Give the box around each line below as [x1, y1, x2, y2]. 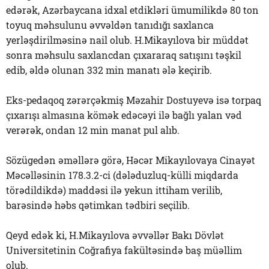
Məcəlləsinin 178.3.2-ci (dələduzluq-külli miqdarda [6, 168, 238, 181]
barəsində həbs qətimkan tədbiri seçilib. [6, 198, 190, 211]
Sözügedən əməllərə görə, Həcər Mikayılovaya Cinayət [6, 153, 255, 166]
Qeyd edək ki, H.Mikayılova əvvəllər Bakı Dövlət [6, 228, 224, 241]
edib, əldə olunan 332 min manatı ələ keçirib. [6, 63, 212, 76]
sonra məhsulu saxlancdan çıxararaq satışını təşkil [6, 48, 241, 61]
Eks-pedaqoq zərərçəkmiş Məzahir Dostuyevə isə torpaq [6, 93, 261, 106]
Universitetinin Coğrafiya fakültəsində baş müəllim [6, 243, 242, 256]
